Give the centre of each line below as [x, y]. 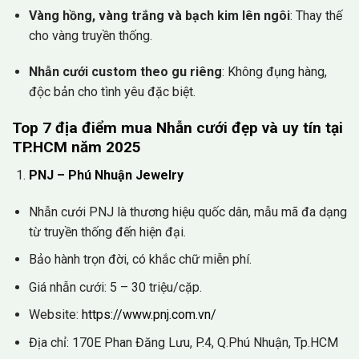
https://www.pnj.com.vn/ [149, 315]
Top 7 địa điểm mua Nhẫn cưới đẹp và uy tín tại [177, 128]
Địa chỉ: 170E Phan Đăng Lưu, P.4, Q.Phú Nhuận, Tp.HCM [183, 343]
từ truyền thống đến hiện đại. [107, 232]
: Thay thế [316, 15]
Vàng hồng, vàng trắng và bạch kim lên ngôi [159, 15]
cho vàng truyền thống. [90, 35]
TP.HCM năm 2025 [77, 147]
